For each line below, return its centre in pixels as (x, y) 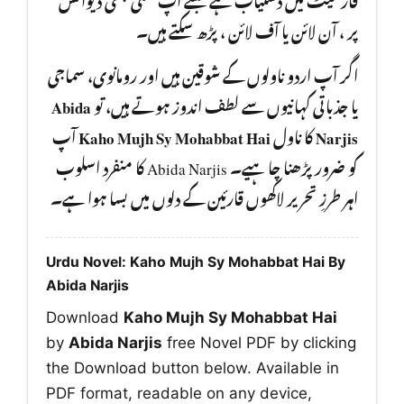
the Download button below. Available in (193, 368)
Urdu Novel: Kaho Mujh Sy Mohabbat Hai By (196, 262)
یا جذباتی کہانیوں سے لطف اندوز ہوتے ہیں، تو (225, 103)
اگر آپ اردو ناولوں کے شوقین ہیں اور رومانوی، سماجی (203, 73)
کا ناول (293, 134)
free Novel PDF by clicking (259, 343)
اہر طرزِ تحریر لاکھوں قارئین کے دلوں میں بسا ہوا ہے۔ (204, 195)
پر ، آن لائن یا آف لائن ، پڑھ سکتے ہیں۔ (247, 28)
